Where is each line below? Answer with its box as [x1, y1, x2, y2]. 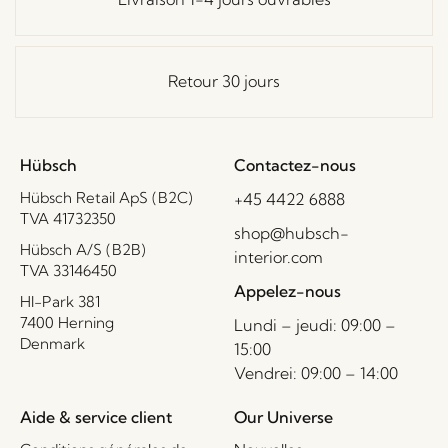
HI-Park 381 [20, 291, 100, 311]
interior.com [234, 246, 323, 267]
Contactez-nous [234, 154, 356, 175]
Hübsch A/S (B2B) [20, 239, 146, 259]
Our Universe [234, 406, 333, 427]
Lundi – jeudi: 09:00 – [234, 314, 396, 335]
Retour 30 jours [168, 71, 280, 91]
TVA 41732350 [20, 208, 116, 228]
